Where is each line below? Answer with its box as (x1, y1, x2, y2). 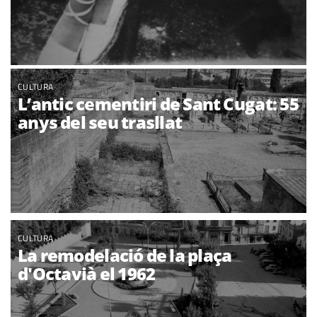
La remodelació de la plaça (18, 243, 232, 267)
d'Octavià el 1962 (18, 261, 156, 285)
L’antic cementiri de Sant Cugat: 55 (18, 91, 299, 115)
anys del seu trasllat (18, 110, 183, 134)
